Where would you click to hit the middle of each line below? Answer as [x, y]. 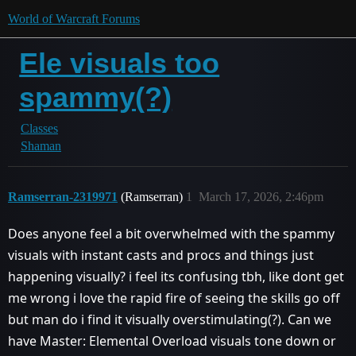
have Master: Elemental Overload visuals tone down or [172, 341]
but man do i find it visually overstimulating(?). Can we [170, 319]
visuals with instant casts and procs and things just [161, 255]
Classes [39, 128]
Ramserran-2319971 [63, 197]
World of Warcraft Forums [74, 19]
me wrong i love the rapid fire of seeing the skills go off [174, 298]
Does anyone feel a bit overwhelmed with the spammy [171, 234]
